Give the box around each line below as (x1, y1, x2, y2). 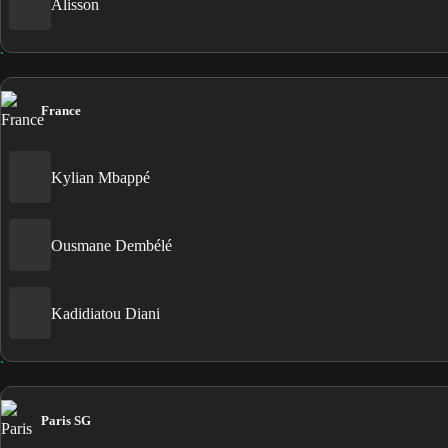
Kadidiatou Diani (51, 304, 160, 322)
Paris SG (41, 412, 91, 428)
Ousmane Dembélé (51, 236, 172, 254)
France (41, 103, 81, 119)
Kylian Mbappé (51, 168, 150, 186)
